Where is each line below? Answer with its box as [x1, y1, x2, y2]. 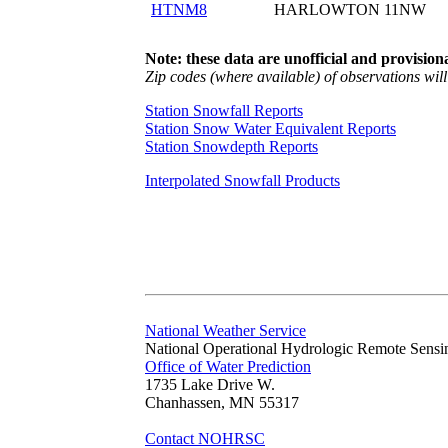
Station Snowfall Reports [145, 101, 303, 119]
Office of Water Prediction [145, 357, 311, 375]
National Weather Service [145, 321, 306, 339]
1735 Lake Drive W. [145, 375, 275, 393]
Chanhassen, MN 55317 [145, 393, 299, 411]
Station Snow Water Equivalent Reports [145, 119, 396, 137]
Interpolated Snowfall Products [145, 171, 340, 189]
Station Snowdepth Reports [145, 137, 318, 155]
